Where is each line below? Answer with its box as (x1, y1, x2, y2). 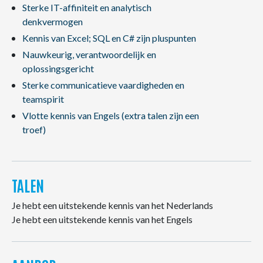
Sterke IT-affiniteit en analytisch (22, 2, 151, 13)
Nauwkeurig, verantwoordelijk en (22, 49, 156, 60)
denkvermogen (22, 16, 83, 27)
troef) (22, 124, 46, 135)
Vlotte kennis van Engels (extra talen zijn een (22, 110, 199, 121)
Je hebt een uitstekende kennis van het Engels (12, 214, 193, 225)
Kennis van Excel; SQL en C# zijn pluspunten (22, 32, 196, 43)
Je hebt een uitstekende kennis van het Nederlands (12, 200, 213, 211)
